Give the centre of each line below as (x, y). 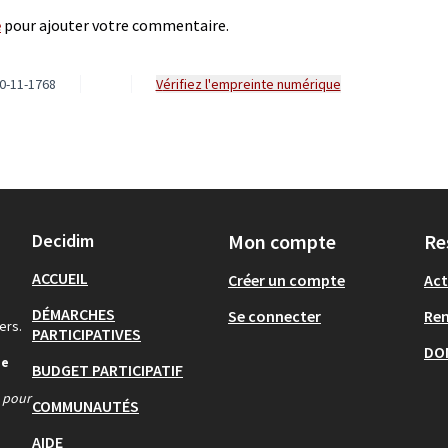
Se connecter (274, 316)
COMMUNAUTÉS (85, 406)
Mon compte (282, 241)
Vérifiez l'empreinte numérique (251, 83)
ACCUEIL (60, 278)
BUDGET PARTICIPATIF (107, 370)
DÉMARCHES (73, 314)
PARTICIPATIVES (86, 334)
